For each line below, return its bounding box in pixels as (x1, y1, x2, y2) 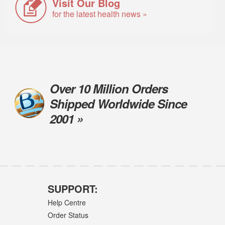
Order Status (47, 209, 88, 220)
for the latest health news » (52, 8, 148, 20)
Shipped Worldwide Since (49, 94, 187, 112)
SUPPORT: (47, 181, 98, 196)
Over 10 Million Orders (49, 79, 168, 97)
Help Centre (47, 197, 86, 207)
